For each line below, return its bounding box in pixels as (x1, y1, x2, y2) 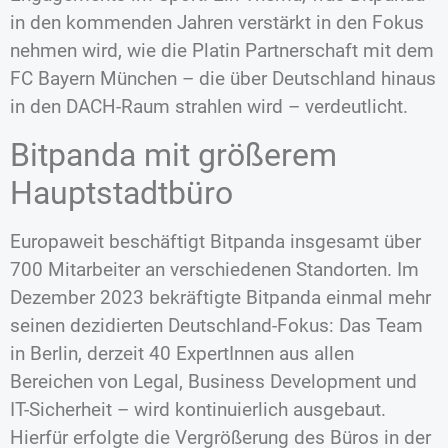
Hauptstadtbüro (10, 173, 233, 212)
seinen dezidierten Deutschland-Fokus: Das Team (10, 313, 423, 337)
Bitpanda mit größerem (10, 135, 337, 174)
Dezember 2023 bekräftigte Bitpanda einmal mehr (10, 285, 431, 309)
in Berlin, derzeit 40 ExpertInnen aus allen (10, 341, 354, 365)
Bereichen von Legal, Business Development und (10, 369, 417, 393)
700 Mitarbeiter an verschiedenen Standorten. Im (10, 257, 419, 281)
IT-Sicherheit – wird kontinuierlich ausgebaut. (10, 397, 386, 421)
